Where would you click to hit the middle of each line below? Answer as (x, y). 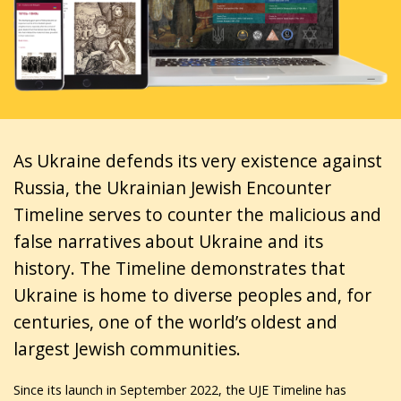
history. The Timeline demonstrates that (179, 268)
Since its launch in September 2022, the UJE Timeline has (180, 390)
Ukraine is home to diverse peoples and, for (192, 294)
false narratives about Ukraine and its (168, 241)
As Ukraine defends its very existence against (198, 160)
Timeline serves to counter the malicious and (197, 214)
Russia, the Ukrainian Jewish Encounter (172, 187)
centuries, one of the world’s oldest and (175, 321)
